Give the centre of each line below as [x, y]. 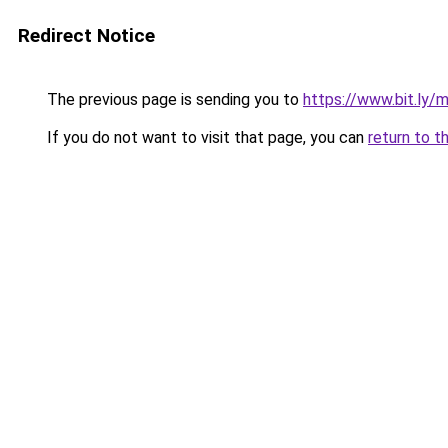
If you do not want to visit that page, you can [205, 137]
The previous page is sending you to [173, 99]
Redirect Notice [86, 35]
